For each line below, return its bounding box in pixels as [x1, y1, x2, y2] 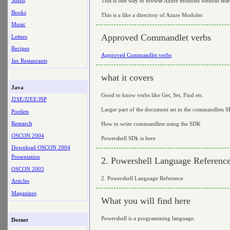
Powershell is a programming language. [101, 215, 195, 221]
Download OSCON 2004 [11, 144, 70, 151]
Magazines [11, 189, 36, 196]
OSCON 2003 [11, 165, 44, 172]
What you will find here [101, 195, 190, 206]
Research [11, 120, 32, 127]
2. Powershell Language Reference [101, 175, 183, 181]
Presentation [11, 154, 40, 160]
